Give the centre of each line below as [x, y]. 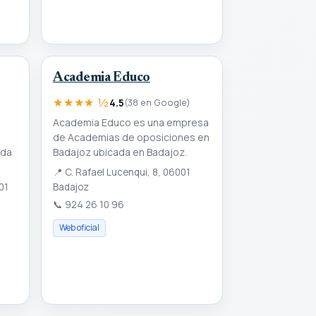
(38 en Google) [157, 102]
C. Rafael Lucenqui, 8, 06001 [127, 172]
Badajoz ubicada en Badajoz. [120, 152]
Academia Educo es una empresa [131, 123]
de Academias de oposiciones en [131, 138]
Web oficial [79, 228]
